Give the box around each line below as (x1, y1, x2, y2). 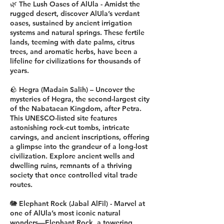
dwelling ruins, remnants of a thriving (10, 161, 132, 170)
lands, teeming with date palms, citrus (10, 37, 134, 46)
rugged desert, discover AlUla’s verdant (10, 9, 139, 18)
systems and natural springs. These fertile (10, 28, 144, 37)
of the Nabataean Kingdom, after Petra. (10, 104, 141, 113)
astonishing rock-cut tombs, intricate (10, 123, 129, 132)
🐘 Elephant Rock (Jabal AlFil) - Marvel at (10, 199, 145, 208)
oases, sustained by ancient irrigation (10, 18, 132, 27)
